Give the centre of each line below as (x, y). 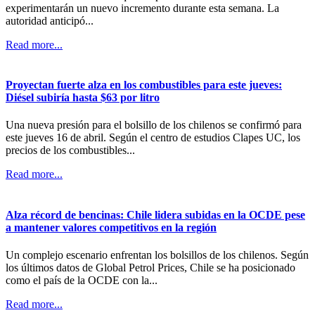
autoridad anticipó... (50, 20)
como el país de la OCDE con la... (82, 280)
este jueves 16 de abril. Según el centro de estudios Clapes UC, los (153, 138)
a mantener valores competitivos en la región (111, 227)
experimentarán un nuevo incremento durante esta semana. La (142, 8)
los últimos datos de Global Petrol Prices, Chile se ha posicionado (150, 267)
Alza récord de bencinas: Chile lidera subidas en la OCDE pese (155, 214)
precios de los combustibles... (70, 150)
